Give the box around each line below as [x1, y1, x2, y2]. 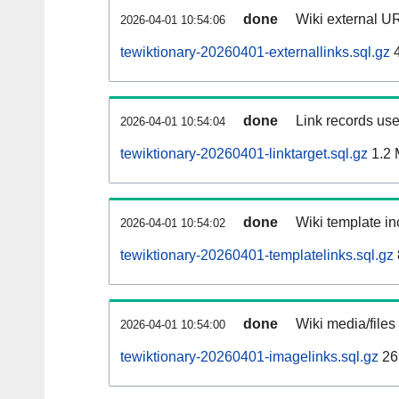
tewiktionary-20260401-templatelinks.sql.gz [120, 248, 394, 264]
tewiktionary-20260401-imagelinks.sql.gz [120, 349, 379, 365]
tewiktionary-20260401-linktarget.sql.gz [120, 146, 368, 162]
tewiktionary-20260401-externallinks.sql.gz [120, 45, 390, 61]
